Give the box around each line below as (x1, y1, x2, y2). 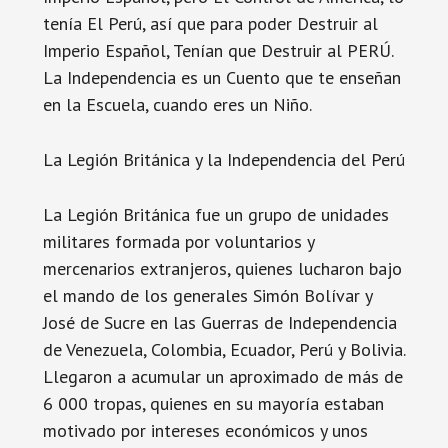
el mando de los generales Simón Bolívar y (42, 284, 372, 307)
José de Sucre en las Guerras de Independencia (42, 311, 397, 334)
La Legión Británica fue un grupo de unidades (42, 203, 389, 226)
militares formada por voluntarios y (42, 230, 314, 253)
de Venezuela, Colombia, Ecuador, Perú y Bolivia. (42, 338, 405, 361)
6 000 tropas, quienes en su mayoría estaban (42, 392, 384, 415)
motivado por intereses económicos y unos (42, 419, 368, 442)
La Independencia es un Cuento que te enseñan (42, 66, 401, 89)
